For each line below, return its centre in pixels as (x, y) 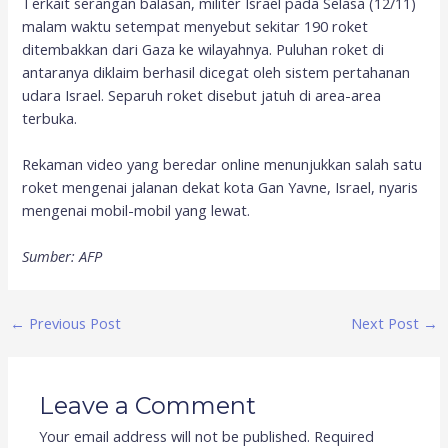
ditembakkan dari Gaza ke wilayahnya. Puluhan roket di (203, 48)
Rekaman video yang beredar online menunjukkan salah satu (222, 163)
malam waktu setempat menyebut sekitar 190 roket (195, 25)
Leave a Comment (148, 406)
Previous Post (72, 322)
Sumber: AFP (62, 256)
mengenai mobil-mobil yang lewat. (136, 209)
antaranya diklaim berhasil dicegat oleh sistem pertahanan (216, 71)
